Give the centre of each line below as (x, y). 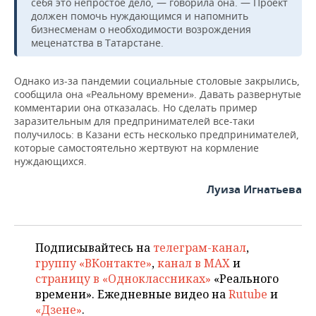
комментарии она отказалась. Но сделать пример (136, 107)
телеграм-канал (200, 247)
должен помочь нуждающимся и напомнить (140, 16)
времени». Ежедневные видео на (132, 294)
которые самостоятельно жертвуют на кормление (136, 147)
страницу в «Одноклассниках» (123, 278)
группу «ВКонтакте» (93, 263)
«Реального (245, 278)
